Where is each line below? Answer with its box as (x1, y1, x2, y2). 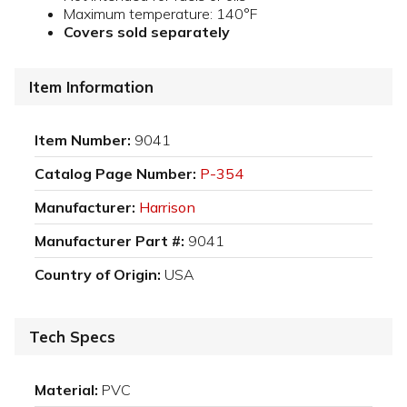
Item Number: (35, 131, 131, 150)
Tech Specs (29, 327, 115, 347)
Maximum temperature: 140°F (64, 5, 257, 24)
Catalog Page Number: (35, 164, 196, 184)
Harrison (139, 198, 195, 217)
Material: (35, 381, 98, 400)
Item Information (29, 77, 154, 97)
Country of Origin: (35, 265, 161, 284)
